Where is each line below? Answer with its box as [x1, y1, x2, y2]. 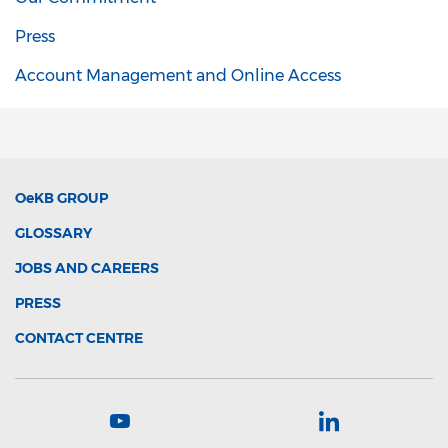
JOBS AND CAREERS [15, 258, 159, 277]
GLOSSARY [15, 223, 92, 242]
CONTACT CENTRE [15, 328, 143, 347]
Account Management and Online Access [15, 65, 341, 85]
